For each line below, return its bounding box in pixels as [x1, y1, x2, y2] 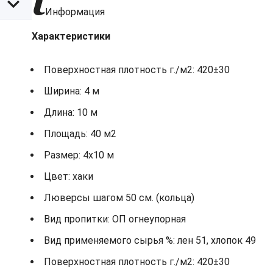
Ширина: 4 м [44, 85, 99, 97]
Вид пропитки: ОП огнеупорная [44, 213, 186, 225]
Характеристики [32, 30, 110, 43]
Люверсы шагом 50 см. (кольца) [44, 192, 194, 204]
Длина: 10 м [44, 107, 97, 119]
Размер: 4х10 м [44, 149, 114, 161]
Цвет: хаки [44, 171, 93, 183]
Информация [45, 6, 105, 18]
